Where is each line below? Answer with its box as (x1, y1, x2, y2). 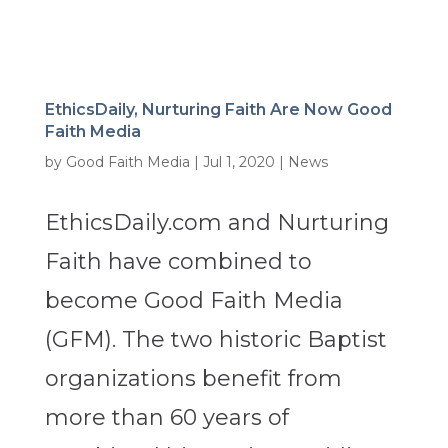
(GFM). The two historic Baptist (44, 326, 387, 354)
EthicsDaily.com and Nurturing (44, 209, 389, 237)
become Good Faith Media (44, 287, 343, 315)
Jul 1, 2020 (202, 153, 275, 172)
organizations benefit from (44, 365, 342, 393)
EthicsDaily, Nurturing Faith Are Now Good (44, 100, 392, 120)
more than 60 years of (44, 404, 289, 432)
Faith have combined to (44, 248, 312, 276)
